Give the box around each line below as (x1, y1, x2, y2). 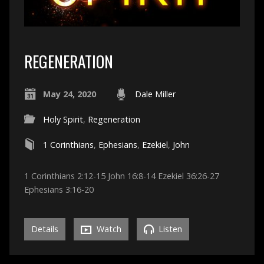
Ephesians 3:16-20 (24, 184, 94, 196)
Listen (156, 223, 182, 235)
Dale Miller (134, 88, 176, 100)
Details (31, 223, 58, 235)
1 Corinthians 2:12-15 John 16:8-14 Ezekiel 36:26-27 (24, 170, 219, 182)
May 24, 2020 (42, 88, 96, 100)
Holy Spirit (42, 114, 83, 126)
